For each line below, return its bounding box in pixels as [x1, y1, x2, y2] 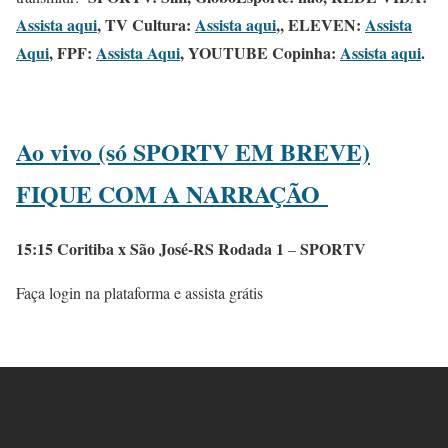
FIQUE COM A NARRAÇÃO [16, 175, 328, 211]
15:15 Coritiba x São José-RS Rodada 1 [16, 236, 288, 260]
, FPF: [49, 40, 96, 64]
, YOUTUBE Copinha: [180, 40, 340, 64]
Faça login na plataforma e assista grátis [16, 281, 263, 303]
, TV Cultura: [97, 12, 195, 36]
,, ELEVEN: [276, 12, 365, 36]
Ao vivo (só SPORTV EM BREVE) [16, 133, 370, 169]
